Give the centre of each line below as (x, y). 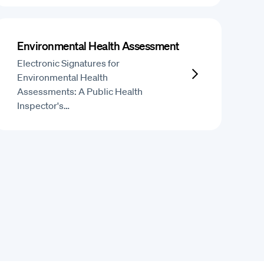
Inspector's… (44, 105)
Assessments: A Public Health (80, 91)
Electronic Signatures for (69, 63)
